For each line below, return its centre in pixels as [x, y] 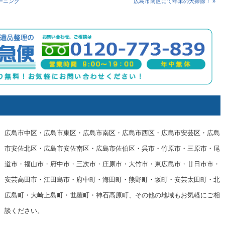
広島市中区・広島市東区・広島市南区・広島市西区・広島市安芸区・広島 [112, 133]
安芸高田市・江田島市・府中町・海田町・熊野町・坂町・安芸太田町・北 [112, 180]
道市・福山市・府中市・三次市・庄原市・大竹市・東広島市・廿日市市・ [112, 164]
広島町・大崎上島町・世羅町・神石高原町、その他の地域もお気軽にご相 [112, 196]
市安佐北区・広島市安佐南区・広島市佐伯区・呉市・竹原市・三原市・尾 [112, 149]
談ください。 [24, 211]
